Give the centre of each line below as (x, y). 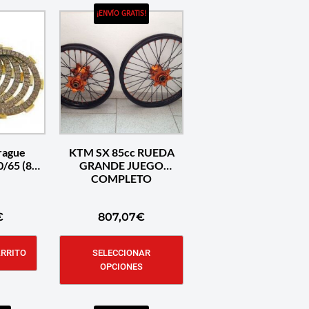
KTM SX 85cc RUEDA (121, 152)
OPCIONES (121, 266)
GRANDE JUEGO (121, 165)
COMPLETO (121, 178)
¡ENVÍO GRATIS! (121, 13)
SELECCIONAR (121, 252)
